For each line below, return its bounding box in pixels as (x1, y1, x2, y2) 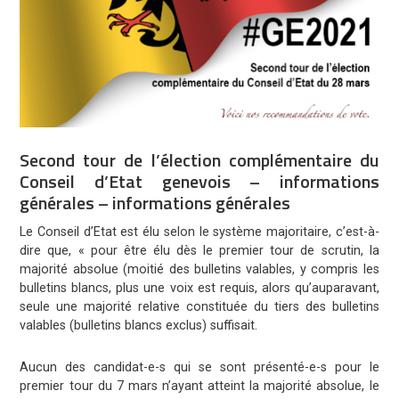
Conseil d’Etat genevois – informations (20, 167, 379, 196)
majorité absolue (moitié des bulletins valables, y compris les (20, 262, 379, 278)
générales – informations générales (20, 189, 291, 217)
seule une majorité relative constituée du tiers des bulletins (20, 299, 379, 315)
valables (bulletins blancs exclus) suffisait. (20, 318, 258, 334)
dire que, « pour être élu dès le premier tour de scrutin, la (20, 243, 379, 259)
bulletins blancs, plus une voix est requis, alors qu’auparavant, (20, 281, 379, 297)
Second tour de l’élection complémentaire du (20, 146, 379, 175)
